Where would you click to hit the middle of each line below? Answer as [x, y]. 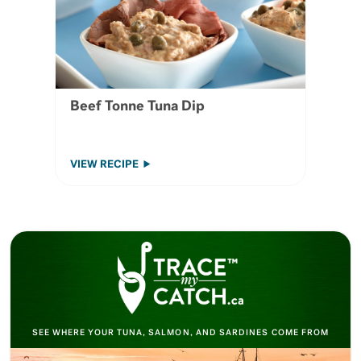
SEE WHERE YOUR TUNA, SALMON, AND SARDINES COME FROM [180, 333]
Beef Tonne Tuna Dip [137, 107]
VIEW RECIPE [105, 164]
